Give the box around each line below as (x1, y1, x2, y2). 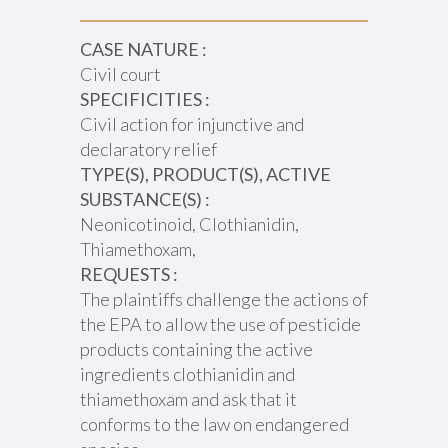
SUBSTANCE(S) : (79, 188, 210, 210)
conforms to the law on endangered (79, 413, 349, 435)
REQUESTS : (79, 263, 178, 285)
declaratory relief (79, 138, 217, 160)
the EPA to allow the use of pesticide (79, 313, 361, 335)
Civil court (79, 63, 161, 85)
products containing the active (79, 338, 313, 360)
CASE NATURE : (79, 38, 207, 60)
